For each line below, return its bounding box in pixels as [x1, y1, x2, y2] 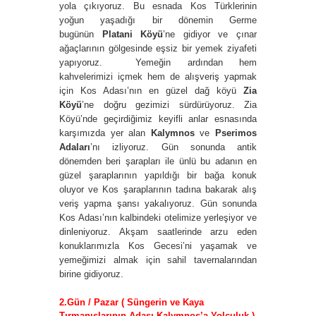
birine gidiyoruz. [59, 268, 123, 279]
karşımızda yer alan [59, 127, 151, 138]
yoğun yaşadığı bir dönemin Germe [59, 14, 257, 25]
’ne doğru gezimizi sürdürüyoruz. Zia [82, 99, 257, 110]
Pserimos [215, 127, 257, 138]
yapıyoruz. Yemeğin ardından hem [59, 56, 257, 68]
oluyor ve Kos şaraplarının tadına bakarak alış [59, 183, 257, 195]
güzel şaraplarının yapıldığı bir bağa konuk [59, 169, 257, 181]
